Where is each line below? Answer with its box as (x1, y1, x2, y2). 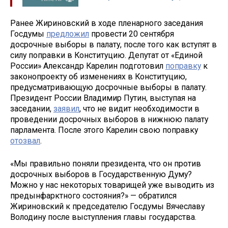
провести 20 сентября (89, 29, 174, 39)
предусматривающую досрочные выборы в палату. (10, 82, 207, 92)
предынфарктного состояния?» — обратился (10, 190, 177, 201)
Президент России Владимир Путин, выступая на (10, 93, 196, 103)
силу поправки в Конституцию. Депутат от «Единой (10, 50, 203, 60)
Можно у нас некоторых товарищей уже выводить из (10, 180, 214, 190)
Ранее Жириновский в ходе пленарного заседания (10, 18, 203, 28)
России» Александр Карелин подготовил (10, 61, 165, 71)
